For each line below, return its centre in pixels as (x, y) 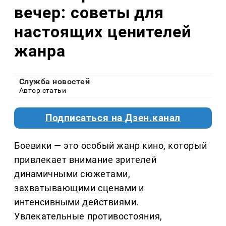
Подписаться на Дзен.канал (113, 118)
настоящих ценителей (103, 32)
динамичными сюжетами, (72, 174)
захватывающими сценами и (79, 188)
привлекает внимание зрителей (86, 160)
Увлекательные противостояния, (88, 216)
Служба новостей (55, 82)
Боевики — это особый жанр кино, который (111, 146)
